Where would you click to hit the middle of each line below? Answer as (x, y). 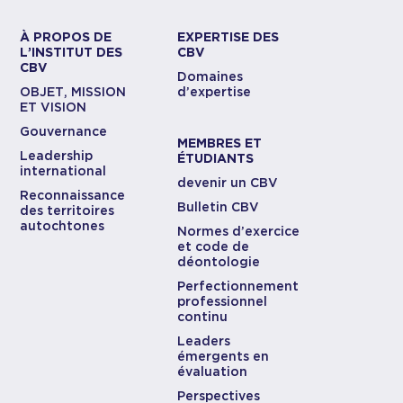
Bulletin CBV (219, 207)
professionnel (223, 301)
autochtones (63, 226)
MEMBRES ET (220, 143)
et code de (214, 246)
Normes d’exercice (239, 231)
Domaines (210, 76)
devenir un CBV (228, 183)
